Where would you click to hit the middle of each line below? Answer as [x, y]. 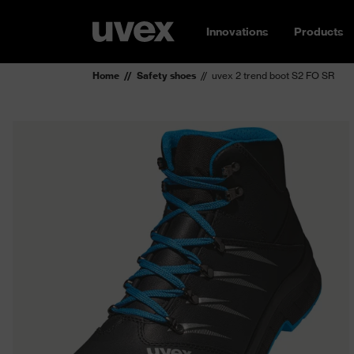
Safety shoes [166, 75]
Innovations [237, 32]
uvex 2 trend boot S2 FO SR [273, 75]
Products [319, 32]
